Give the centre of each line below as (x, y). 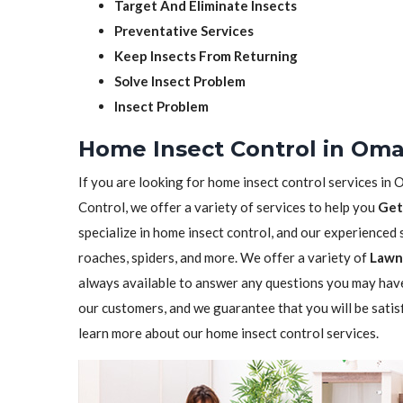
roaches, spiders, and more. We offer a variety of (224, 257)
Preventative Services (184, 31)
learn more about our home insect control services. (228, 333)
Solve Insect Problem (180, 81)
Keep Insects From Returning (206, 56)
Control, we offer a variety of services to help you (228, 207)
